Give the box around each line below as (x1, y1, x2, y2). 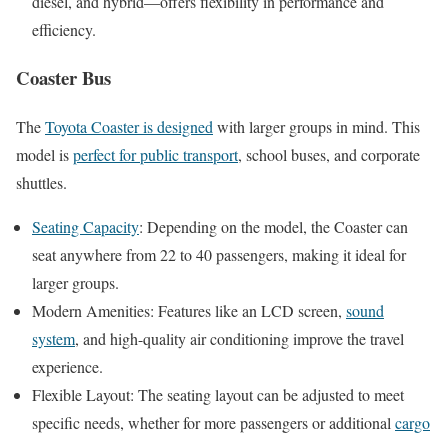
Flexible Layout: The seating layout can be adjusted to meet (32, 383, 404, 405)
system (32, 327, 75, 349)
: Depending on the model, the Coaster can (139, 215, 408, 237)
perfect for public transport (73, 143, 238, 165)
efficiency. (32, 18, 96, 40)
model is (16, 143, 73, 165)
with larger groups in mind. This (213, 115, 420, 137)
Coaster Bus (16, 64, 111, 92)
